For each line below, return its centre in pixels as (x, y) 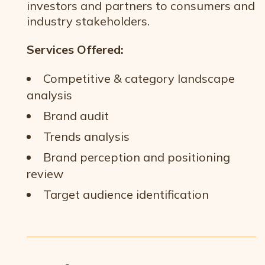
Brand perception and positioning (137, 157)
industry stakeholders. (88, 21)
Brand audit (76, 116)
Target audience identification (126, 194)
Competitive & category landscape (139, 78)
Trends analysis (86, 136)
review (46, 174)
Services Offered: (75, 49)
